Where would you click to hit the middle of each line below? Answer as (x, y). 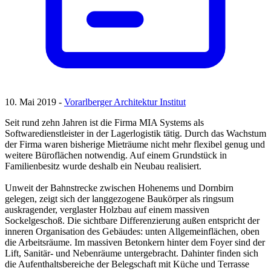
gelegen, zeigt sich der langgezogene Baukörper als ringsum (119, 199)
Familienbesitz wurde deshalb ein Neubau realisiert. (103, 166)
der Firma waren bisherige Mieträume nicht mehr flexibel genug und (135, 145)
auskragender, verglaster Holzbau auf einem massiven (107, 210)
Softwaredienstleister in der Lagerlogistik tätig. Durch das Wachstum (135, 134)
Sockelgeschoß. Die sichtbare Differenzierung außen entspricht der (132, 221)
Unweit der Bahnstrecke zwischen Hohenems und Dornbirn (119, 188)
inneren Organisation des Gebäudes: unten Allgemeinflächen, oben (132, 232)
